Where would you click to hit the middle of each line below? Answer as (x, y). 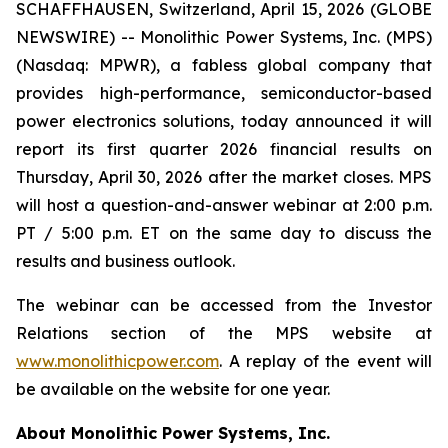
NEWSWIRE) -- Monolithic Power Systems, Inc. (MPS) (224, 37)
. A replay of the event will (325, 361)
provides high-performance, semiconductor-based (224, 93)
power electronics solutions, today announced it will (224, 121)
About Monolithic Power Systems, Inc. (173, 433)
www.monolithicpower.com (117, 361)
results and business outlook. (125, 261)
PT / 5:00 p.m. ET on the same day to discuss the (224, 233)
